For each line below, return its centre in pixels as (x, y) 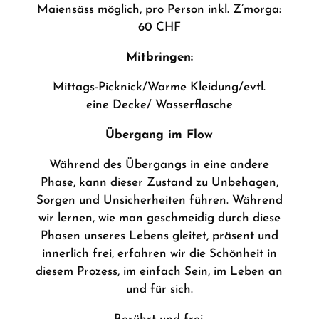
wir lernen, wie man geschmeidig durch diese (159, 218)
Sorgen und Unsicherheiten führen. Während (159, 200)
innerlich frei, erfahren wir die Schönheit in (159, 254)
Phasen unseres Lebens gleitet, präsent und (159, 236)
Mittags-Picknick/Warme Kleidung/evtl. (159, 87)
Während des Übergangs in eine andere (159, 165)
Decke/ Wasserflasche (172, 105)
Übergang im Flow (159, 135)
